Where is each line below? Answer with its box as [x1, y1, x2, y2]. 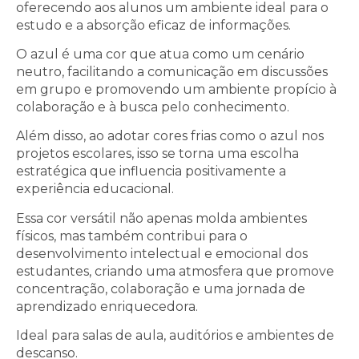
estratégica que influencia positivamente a [16, 163, 286, 179]
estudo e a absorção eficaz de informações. [16, 17, 294, 33]
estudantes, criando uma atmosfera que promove [16, 263, 334, 279]
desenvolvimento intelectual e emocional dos [16, 245, 308, 261]
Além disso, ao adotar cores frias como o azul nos [16, 128, 324, 144]
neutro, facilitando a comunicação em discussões [16, 63, 328, 79]
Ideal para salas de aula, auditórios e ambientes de [16, 328, 334, 344]
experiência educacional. [16, 181, 177, 197]
